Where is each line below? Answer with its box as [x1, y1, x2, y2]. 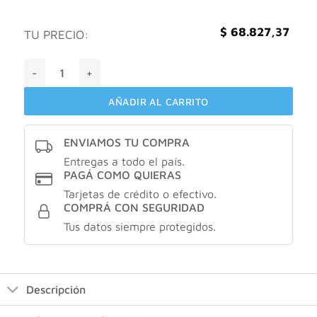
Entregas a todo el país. [63, 155, 185, 168]
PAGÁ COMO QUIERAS [63, 168, 181, 182]
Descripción [25, 282, 86, 296]
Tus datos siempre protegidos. [63, 220, 216, 234]
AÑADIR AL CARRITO [108, 95, 209, 108]
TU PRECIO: [23, 27, 89, 42]
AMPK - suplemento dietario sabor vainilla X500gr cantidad [23, 60, 316, 73]
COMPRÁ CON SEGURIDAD [63, 201, 204, 214]
